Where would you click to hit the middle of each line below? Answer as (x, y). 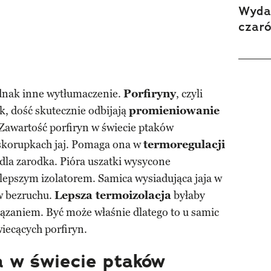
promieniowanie (174, 111)
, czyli (189, 94)
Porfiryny (150, 94)
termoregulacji (184, 145)
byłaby (188, 196)
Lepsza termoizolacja (113, 196)
